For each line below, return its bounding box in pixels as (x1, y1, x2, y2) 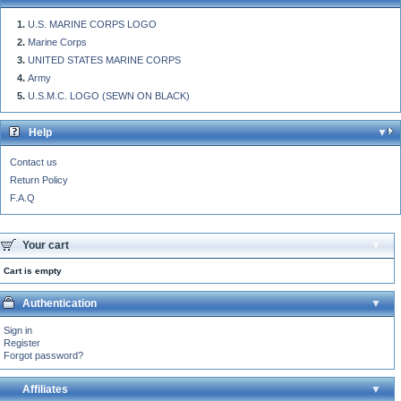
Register (4, 337, 40, 348)
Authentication (22, 296, 97, 310)
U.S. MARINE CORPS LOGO (28, 18, 157, 30)
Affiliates (22, 382, 68, 396)
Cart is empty (4, 265, 62, 276)
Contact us (10, 156, 57, 167)
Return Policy (10, 174, 68, 185)
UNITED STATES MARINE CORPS (28, 54, 181, 65)
